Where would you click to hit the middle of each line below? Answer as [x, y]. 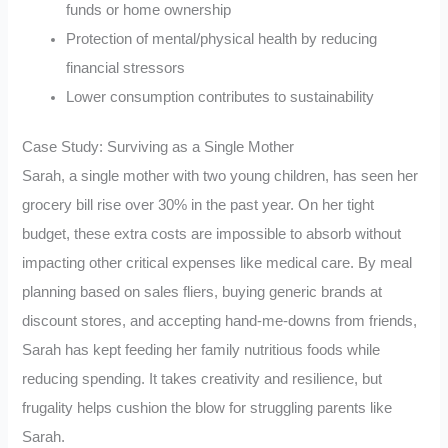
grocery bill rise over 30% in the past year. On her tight [198, 205]
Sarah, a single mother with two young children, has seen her [220, 176]
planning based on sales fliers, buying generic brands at [202, 292]
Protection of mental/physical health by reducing [222, 38]
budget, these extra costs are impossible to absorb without [212, 234]
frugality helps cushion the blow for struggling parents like [207, 408]
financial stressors [126, 67]
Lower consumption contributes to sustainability [220, 96]
